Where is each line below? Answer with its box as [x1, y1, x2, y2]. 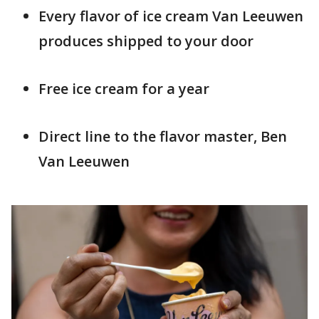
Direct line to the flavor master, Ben [38, 127, 287, 146]
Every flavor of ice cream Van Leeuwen [38, 6, 303, 26]
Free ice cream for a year [38, 79, 209, 98]
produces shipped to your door [38, 31, 253, 51]
